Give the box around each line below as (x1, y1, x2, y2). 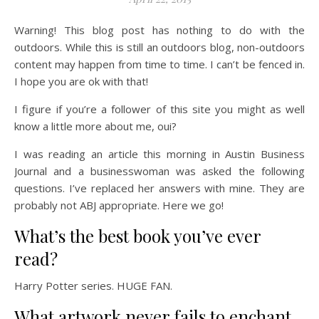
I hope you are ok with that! (14, 74, 148, 88)
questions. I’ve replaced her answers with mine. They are (14, 181, 305, 195)
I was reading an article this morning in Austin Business (14, 147, 305, 161)
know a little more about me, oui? (14, 119, 177, 133)
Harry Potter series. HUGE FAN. (14, 278, 172, 293)
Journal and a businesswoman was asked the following (14, 164, 305, 178)
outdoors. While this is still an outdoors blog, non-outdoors (14, 40, 305, 54)
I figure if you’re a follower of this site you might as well (14, 102, 305, 116)
